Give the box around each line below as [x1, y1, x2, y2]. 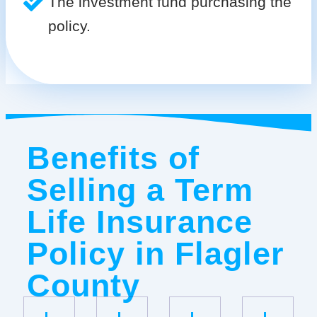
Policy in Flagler [26, 235, 284, 272]
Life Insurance [26, 203, 253, 240]
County [26, 267, 140, 304]
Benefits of [26, 139, 200, 176]
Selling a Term [26, 171, 253, 208]
